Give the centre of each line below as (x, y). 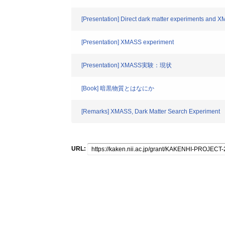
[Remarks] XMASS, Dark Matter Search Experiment (151, 111)
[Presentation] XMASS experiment (128, 42)
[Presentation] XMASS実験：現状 (127, 65)
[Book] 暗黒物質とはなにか (118, 88)
